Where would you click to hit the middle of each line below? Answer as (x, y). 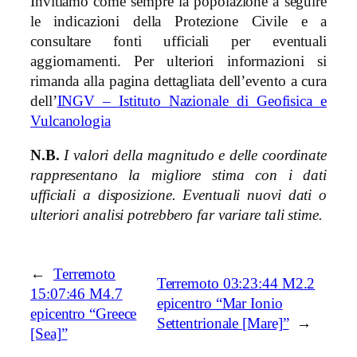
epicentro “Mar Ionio (220, 304)
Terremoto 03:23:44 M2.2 (236, 284)
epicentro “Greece (84, 314)
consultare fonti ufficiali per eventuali (178, 41)
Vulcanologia (71, 121)
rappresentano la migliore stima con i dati (178, 176)
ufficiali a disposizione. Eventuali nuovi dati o (178, 196)
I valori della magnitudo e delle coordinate (195, 156)
